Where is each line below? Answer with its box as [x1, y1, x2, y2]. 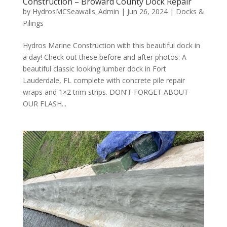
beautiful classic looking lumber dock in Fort [22, 63, 166, 73]
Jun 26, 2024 [127, 6, 168, 16]
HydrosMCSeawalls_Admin [32, 6, 119, 16]
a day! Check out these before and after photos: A [22, 52, 186, 62]
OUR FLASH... [22, 98, 66, 108]
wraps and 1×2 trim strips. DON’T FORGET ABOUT [22, 87, 188, 97]
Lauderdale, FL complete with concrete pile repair [22, 75, 185, 85]
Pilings [22, 18, 44, 28]
